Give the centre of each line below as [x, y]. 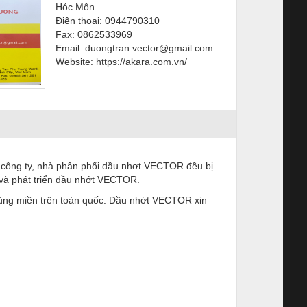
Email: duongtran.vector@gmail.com [134, 48]
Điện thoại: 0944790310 [108, 20]
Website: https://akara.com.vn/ [121, 61]
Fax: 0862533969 [94, 34]
